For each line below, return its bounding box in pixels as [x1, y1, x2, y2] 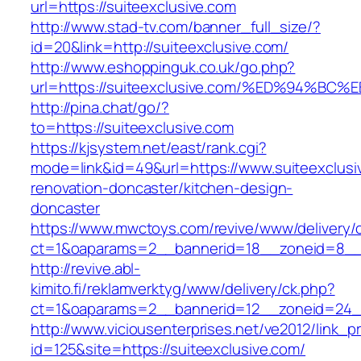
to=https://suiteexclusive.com [31, 117, 234, 139]
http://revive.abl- [31, 258, 141, 280]
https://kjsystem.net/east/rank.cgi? [31, 137, 267, 159]
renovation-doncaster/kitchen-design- [31, 177, 293, 199]
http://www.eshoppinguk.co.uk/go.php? [31, 56, 296, 78]
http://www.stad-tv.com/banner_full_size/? [31, 16, 321, 38]
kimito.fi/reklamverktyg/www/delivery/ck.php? [31, 278, 335, 300]
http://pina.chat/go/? [31, 97, 169, 118]
